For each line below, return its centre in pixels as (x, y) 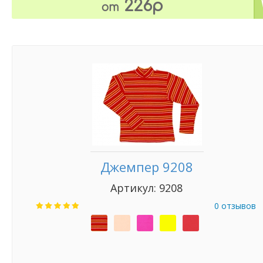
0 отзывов (235, 206)
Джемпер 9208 (147, 167)
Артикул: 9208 (147, 188)
